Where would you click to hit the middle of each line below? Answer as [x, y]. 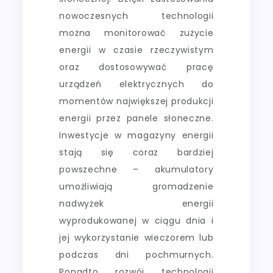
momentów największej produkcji [136, 101]
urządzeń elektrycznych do [136, 84]
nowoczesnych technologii [136, 16]
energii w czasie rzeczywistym [136, 50]
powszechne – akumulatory [136, 169]
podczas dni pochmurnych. [136, 254]
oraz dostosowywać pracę [136, 67]
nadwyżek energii [136, 203]
